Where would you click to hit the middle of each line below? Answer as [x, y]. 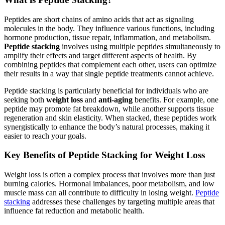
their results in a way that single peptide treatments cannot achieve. [109, 73]
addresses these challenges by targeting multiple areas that [122, 202]
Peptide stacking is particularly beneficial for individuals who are [106, 90]
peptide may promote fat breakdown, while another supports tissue [109, 108]
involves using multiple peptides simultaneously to [140, 46]
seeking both [25, 99]
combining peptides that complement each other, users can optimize [110, 64]
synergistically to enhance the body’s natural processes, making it [107, 127]
